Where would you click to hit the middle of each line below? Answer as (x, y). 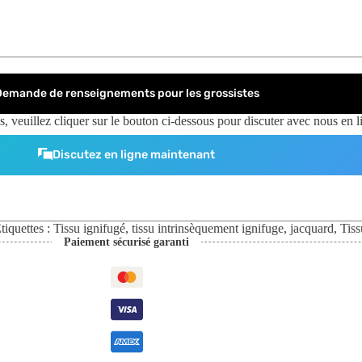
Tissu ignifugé (89, 228)
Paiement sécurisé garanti (127, 242)
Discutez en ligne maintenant (134, 154)
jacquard (312, 228)
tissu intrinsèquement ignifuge (208, 228)
